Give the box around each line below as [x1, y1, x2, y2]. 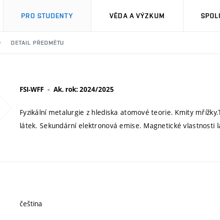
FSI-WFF [20, 85, 44, 94]
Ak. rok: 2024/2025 [54, 85, 114, 94]
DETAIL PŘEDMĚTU [11, 39, 65, 46]
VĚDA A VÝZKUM [110, 12, 165, 20]
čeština [20, 199, 42, 208]
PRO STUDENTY [21, 12, 73, 20]
